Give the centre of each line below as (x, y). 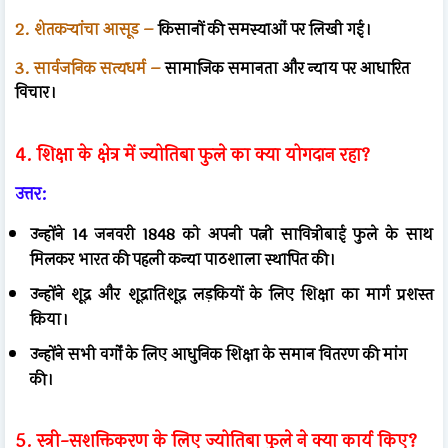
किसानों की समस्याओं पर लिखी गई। (262, 29)
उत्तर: (31, 193)
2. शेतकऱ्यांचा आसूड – (84, 29)
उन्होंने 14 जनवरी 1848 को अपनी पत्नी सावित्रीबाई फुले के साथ (231, 234)
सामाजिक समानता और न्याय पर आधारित (285, 68)
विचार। (35, 92)
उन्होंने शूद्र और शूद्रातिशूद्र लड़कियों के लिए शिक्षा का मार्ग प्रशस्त (231, 294)
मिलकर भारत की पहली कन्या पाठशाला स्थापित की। (182, 259)
